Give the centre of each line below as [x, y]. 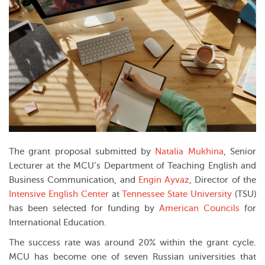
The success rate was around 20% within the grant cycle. [132, 243]
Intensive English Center [59, 195]
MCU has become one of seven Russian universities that [132, 257]
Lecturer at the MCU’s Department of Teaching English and [132, 166]
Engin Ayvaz [164, 180]
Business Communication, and [74, 180]
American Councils [199, 209]
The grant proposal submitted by [82, 152]
